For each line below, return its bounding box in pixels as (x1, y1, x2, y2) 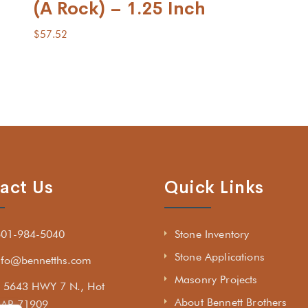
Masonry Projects (175, 272, 258, 286)
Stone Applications (175, 250, 265, 263)
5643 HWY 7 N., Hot (3, 279, 104, 293)
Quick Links (164, 176, 264, 198)
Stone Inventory (175, 227, 250, 241)
